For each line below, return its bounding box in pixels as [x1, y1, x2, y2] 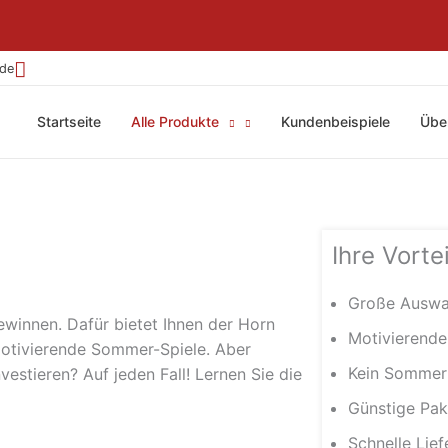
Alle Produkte [131, 113, 219, 130]
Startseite [37, 113, 101, 130]
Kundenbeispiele [281, 113, 390, 130]
